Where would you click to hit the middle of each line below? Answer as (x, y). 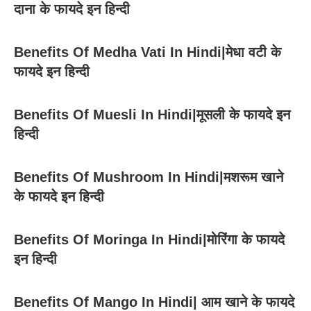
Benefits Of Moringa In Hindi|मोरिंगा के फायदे (149, 240)
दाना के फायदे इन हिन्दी (72, 9)
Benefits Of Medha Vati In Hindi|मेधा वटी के (148, 52)
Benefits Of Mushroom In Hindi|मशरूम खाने (149, 177)
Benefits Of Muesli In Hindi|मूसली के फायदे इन (152, 115)
